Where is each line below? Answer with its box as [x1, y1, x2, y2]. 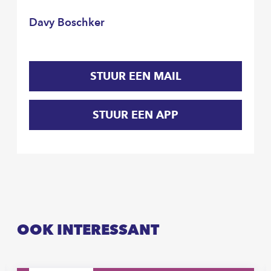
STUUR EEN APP [93, 108, 178, 121]
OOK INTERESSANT [17, 220, 159, 238]
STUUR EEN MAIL [90, 69, 181, 82]
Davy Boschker [29, 15, 105, 28]
